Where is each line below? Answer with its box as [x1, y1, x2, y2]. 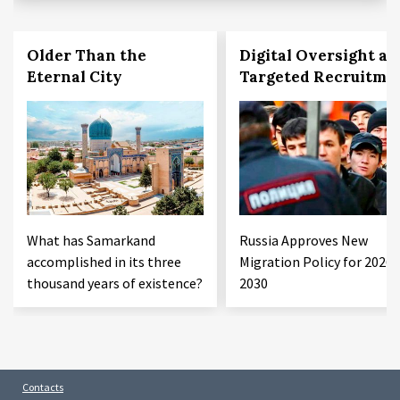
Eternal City [27, 67, 122, 87]
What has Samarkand [27, 231, 155, 250]
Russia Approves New [238, 231, 368, 250]
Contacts [22, 380, 63, 395]
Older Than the [27, 46, 146, 66]
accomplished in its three [27, 253, 181, 271]
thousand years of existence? [27, 274, 203, 293]
